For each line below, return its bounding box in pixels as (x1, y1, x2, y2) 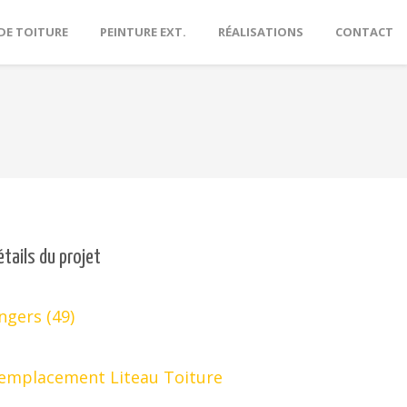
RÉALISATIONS (218, 24, 303, 40)
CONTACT (335, 24, 393, 40)
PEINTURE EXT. (100, 24, 186, 40)
